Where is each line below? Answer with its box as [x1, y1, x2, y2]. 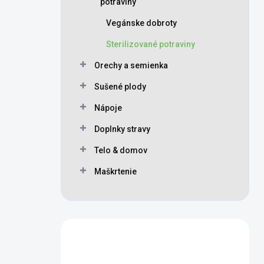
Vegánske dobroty [106, 18, 177, 28]
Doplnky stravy [94, 124, 150, 134]
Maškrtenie [94, 167, 137, 176]
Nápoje [94, 103, 122, 113]
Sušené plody [94, 82, 146, 91]
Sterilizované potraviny [106, 39, 195, 49]
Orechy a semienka [94, 61, 168, 70]
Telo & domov [94, 146, 147, 155]
